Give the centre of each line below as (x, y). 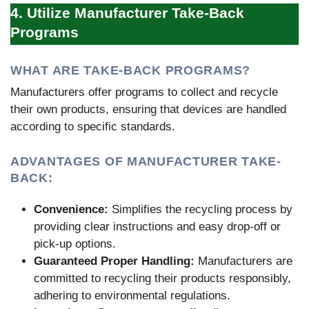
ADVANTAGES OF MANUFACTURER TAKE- (146, 161)
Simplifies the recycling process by (200, 209)
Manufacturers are (243, 261)
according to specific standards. (93, 127)
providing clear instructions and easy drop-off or (157, 226)
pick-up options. (75, 243)
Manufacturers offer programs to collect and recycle (144, 92)
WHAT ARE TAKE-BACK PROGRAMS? (130, 71)
